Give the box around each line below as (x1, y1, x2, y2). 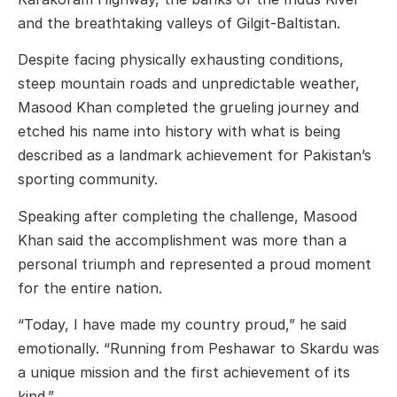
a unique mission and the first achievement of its (18, 362, 350, 381)
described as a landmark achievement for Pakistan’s (18, 146, 371, 165)
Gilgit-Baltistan (237, 13, 337, 32)
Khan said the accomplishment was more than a (18, 230, 346, 249)
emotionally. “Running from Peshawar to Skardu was (18, 339, 379, 357)
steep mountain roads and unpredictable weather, (18, 74, 360, 93)
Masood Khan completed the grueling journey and (18, 98, 359, 117)
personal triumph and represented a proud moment (18, 254, 371, 273)
